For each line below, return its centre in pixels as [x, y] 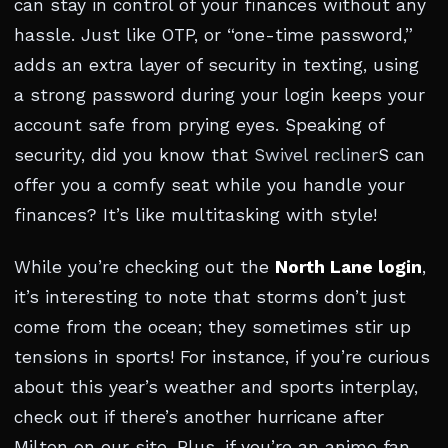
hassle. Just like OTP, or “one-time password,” [213, 35]
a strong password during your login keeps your [219, 95]
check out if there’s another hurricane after [199, 417]
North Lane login [348, 267]
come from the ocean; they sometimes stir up [212, 327]
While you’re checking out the [144, 267]
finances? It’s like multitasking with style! [195, 215]
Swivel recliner [316, 155]
